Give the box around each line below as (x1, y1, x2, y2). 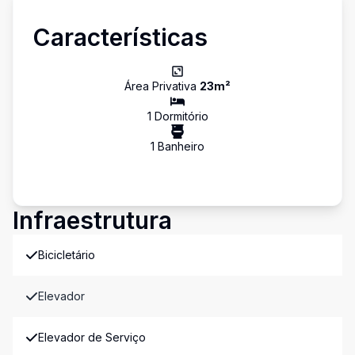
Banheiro (155, 139, 204, 153)
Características (32, 23, 208, 52)
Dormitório (151, 109, 208, 123)
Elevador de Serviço (38, 330, 146, 344)
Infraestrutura (13, 206, 172, 235)
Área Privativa (124, 79, 200, 93)
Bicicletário (38, 248, 95, 261)
